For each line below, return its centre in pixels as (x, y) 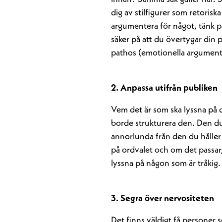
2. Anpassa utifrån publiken (164, 88)
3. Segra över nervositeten (163, 199)
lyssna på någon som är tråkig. (166, 164)
